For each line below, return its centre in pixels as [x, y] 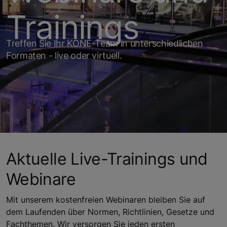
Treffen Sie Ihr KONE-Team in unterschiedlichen [105, 43]
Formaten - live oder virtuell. [64, 55]
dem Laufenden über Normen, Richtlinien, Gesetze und [110, 212]
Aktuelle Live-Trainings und [107, 159]
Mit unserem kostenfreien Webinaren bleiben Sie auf [106, 199]
